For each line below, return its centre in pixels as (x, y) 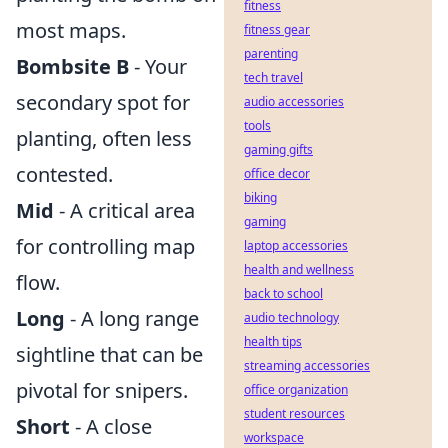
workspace (274, 437)
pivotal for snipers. (102, 390)
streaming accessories (307, 365)
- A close (111, 426)
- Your (158, 66)
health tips (273, 341)
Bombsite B (72, 66)
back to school (283, 293)
